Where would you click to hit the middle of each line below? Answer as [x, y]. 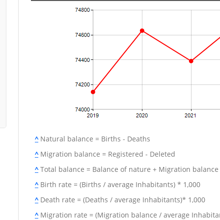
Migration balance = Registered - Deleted [107, 154]
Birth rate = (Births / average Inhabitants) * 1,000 [119, 184]
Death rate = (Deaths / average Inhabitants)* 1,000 [122, 200]
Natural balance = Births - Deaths [94, 139]
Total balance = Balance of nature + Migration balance [128, 169]
